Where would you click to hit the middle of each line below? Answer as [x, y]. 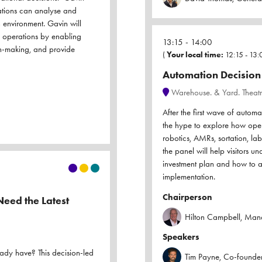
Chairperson [187, 197]
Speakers [181, 237]
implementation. [189, 177]
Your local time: [195, 55]
